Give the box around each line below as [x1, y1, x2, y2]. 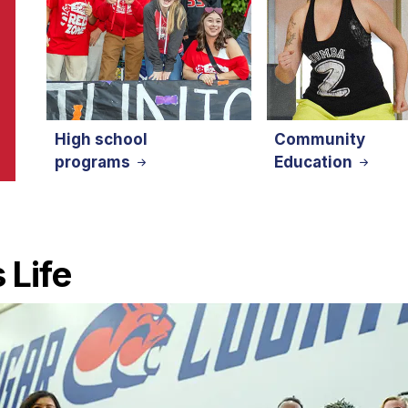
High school [54, 129, 148, 148]
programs [54, 152, 134, 171]
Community [274, 129, 366, 148]
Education [274, 152, 357, 171]
